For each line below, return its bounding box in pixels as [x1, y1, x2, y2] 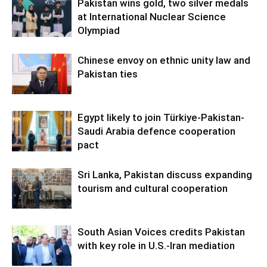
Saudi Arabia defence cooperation [77, 125, 235, 137]
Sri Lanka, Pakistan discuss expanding [77, 168, 252, 181]
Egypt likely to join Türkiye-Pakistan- [77, 111, 244, 123]
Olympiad [77, 24, 120, 36]
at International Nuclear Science [77, 10, 226, 23]
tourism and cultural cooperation [77, 182, 228, 194]
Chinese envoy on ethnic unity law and [77, 54, 250, 66]
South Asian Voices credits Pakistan [77, 225, 245, 238]
